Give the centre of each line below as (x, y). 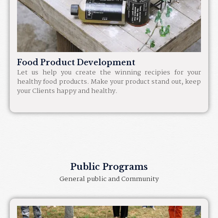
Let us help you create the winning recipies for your (109, 72)
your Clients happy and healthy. (67, 91)
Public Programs (109, 167)
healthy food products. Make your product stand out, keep (109, 82)
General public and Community (109, 179)
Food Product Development (76, 62)
